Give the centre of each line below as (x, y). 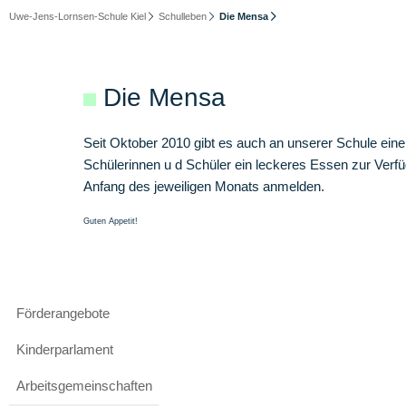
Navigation (39, 305)
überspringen (47, 327)
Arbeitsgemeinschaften (84, 385)
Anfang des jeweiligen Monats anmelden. (204, 186)
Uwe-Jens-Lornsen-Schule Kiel (77, 16)
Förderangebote (63, 313)
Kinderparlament (64, 349)
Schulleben (182, 16)
